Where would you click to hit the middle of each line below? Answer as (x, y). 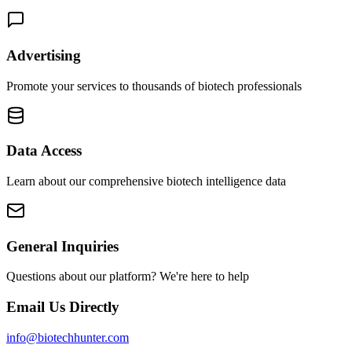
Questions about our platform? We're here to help (128, 277)
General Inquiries (62, 246)
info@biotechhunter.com (68, 337)
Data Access (44, 151)
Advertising (44, 55)
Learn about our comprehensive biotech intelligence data (146, 181)
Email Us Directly (63, 307)
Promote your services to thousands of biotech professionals (154, 86)
